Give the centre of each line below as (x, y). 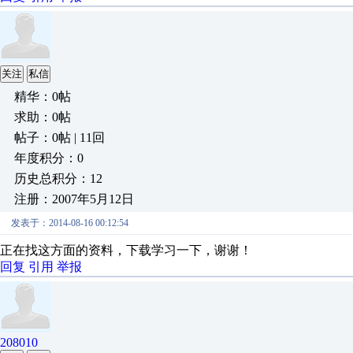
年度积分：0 (49, 158)
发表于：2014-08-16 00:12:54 (70, 223)
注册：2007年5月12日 (74, 199)
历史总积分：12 (58, 178)
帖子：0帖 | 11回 (59, 137)
